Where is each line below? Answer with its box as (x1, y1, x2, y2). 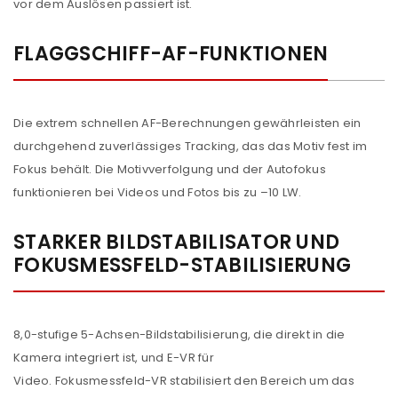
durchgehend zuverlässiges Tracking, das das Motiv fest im (13, 138, 368, 155)
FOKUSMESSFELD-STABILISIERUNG (13, 251, 351, 279)
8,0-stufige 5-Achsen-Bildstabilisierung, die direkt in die (13, 326, 346, 343)
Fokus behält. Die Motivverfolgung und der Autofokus (13, 161, 326, 178)
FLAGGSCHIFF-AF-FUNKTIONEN (13, 40, 329, 68)
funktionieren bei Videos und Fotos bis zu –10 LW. (13, 184, 302, 201)
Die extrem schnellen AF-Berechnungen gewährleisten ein (13, 115, 362, 131)
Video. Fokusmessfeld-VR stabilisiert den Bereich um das (13, 372, 354, 389)
